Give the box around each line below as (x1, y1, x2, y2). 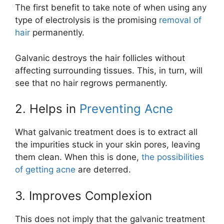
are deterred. (75, 164, 131, 175)
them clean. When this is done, (15, 152, 141, 162)
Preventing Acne (79, 101, 173, 116)
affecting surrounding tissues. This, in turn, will (15, 65, 202, 75)
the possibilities (141, 152, 204, 162)
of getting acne (15, 164, 75, 175)
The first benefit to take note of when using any (15, 2, 206, 13)
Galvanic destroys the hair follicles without (15, 52, 185, 63)
